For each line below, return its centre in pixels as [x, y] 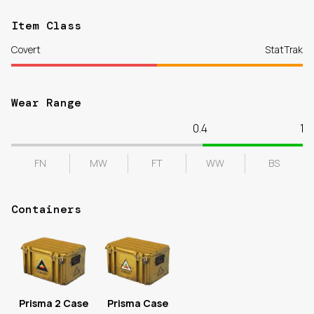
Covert [26, 49]
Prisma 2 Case [53, 303]
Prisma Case [137, 303]
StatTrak [284, 49]
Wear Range [46, 103]
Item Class [46, 26]
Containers [46, 209]
